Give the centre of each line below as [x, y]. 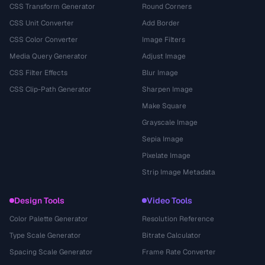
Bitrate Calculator [172, 235]
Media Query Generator [49, 56]
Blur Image [160, 73]
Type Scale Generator [45, 235]
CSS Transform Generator [52, 7]
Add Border [161, 23]
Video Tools [169, 201]
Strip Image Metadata [179, 172]
